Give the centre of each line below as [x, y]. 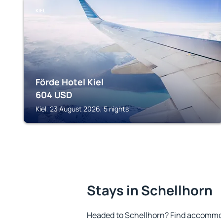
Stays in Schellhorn [150, 190]
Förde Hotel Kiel [70, 82]
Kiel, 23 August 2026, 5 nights [82, 109]
